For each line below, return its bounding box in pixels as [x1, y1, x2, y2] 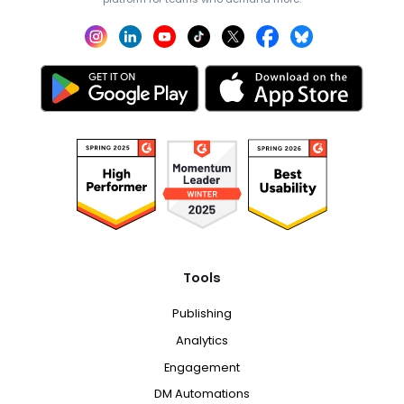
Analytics [176, 332, 228, 350]
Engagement [164, 358, 240, 376]
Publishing [172, 305, 232, 323]
